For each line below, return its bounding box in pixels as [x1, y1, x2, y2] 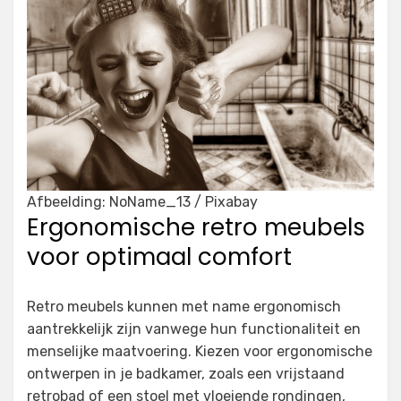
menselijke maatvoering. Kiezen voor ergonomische [27, 342, 372, 360]
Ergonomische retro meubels [27, 210, 365, 243]
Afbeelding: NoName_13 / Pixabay [27, 192, 258, 210]
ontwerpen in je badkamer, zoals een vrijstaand [27, 364, 345, 382]
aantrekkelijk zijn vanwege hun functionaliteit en [27, 320, 361, 337]
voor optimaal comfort [27, 240, 292, 273]
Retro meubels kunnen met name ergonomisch [27, 297, 341, 315]
